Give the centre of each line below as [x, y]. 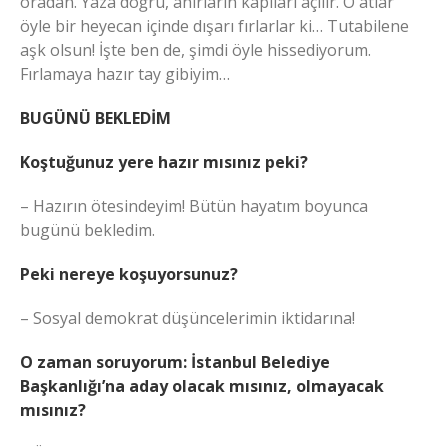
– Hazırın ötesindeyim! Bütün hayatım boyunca [194, 206]
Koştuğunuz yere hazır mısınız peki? [164, 162]
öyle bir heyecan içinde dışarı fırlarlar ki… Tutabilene [214, 26]
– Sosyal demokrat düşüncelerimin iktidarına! [187, 318]
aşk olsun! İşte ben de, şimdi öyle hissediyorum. [195, 50]
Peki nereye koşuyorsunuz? [129, 274]
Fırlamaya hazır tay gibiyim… [125, 74]
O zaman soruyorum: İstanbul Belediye [175, 362]
